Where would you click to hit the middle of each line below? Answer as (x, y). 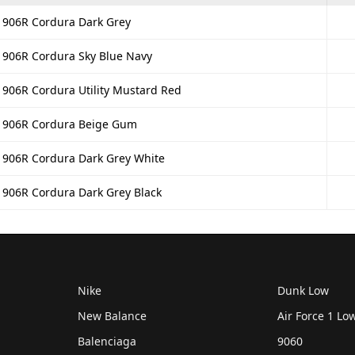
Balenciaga (107, 341)
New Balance (112, 315)
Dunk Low (303, 290)
